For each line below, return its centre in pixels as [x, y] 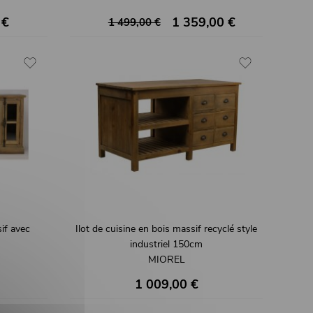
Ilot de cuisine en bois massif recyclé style [166, 228]
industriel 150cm [166, 244]
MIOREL [166, 259]
